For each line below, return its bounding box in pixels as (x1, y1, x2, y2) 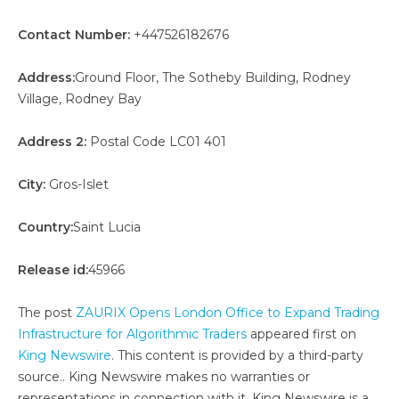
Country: (18, 219, 73, 235)
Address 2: (18, 134, 86, 150)
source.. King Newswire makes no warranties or (18, 369, 310, 385)
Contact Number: (18, 27, 130, 43)
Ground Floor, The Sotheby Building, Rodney (75, 69, 351, 85)
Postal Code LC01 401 (86, 134, 226, 150)
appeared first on (247, 326, 356, 342)
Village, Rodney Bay (18, 91, 142, 107)
